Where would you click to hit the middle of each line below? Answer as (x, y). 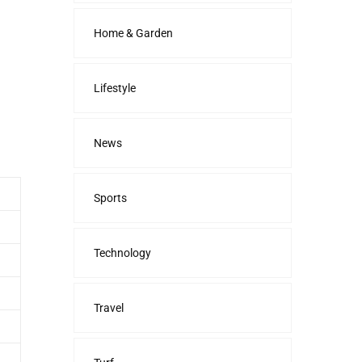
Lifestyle (115, 88)
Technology (122, 253)
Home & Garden (133, 33)
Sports (110, 198)
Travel (109, 308)
